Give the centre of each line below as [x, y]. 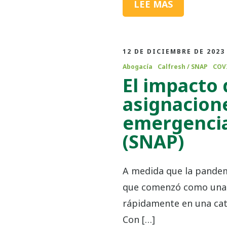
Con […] [139, 219]
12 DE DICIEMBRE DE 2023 [174, 51]
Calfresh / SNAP [182, 67]
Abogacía [137, 67]
